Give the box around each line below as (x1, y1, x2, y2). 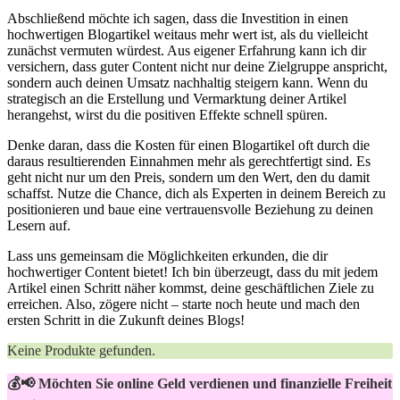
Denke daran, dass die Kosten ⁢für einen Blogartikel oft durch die (7, 137, 370, 153)
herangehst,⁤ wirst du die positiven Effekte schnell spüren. (7, 106, 328, 122)
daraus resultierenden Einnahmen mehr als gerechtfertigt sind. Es (7, 153, 371, 169)
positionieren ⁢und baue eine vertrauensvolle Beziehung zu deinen (7, 201, 373, 217)
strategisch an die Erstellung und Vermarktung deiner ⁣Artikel (7, 90, 346, 106)
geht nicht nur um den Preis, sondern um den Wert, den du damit (7, 169, 370, 185)
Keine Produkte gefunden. (7, 342, 155, 358)
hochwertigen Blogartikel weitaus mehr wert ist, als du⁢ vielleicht (7, 26, 368, 42)
